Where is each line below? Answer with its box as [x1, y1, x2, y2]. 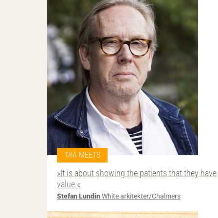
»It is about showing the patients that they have [57, 167, 217, 178]
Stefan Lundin [57, 192, 100, 200]
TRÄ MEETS [64, 150, 100, 160]
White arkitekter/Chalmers [100, 192, 181, 200]
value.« [57, 179, 80, 189]
